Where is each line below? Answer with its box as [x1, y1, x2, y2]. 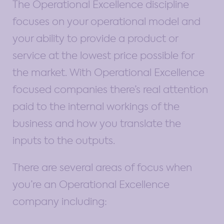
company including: [12, 194, 107, 208]
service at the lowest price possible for [12, 48, 194, 62]
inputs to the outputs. [12, 133, 115, 147]
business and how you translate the [12, 116, 181, 130]
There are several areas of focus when [12, 160, 192, 174]
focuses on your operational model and [12, 14, 200, 28]
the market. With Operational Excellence [12, 65, 204, 79]
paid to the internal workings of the [12, 99, 179, 113]
